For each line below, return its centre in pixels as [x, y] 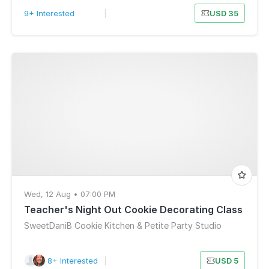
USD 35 [224, 13]
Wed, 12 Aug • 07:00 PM [70, 194]
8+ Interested [72, 261]
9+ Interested [49, 13]
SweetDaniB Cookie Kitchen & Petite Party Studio [123, 225]
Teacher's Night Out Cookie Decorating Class [133, 210]
